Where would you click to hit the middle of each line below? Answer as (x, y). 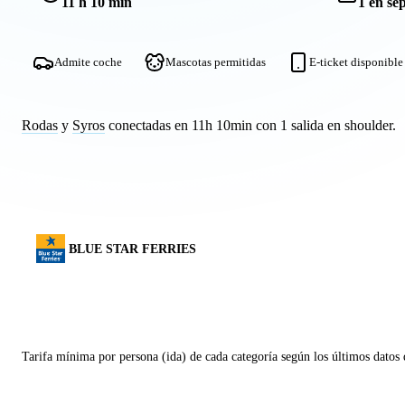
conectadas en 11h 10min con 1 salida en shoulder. (250, 126)
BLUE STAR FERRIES (132, 249)
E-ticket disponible (356, 63)
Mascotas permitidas (216, 63)
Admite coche (88, 63)
